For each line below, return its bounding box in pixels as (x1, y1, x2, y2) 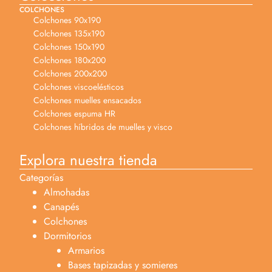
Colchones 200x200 (33, 67, 107, 80)
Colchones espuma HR (33, 107, 115, 120)
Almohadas (44, 185, 89, 199)
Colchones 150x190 (33, 40, 104, 53)
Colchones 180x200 (33, 53, 106, 66)
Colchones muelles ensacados (33, 93, 141, 106)
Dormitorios (44, 228, 91, 243)
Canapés (44, 199, 79, 214)
